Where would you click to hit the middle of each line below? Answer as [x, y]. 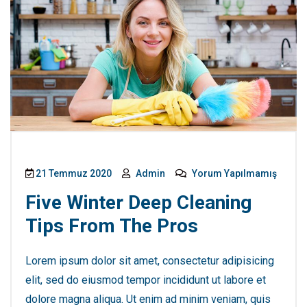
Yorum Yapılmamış [233, 173]
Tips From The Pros [112, 225]
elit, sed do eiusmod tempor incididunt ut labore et [146, 280]
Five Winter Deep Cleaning [138, 202]
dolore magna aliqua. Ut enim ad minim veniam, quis [148, 299]
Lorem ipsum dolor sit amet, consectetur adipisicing [150, 260]
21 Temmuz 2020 [73, 173]
